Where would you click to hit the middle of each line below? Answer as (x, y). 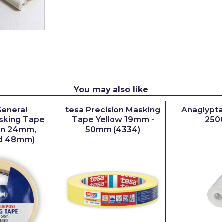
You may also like (111, 89)
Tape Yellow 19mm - (113, 119)
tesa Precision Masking (113, 110)
